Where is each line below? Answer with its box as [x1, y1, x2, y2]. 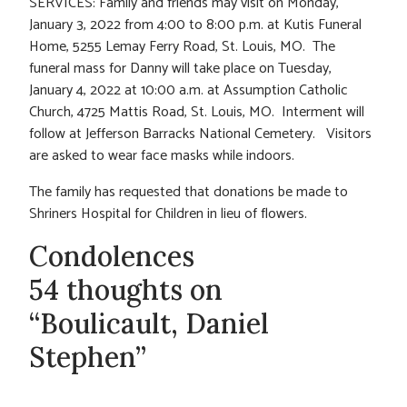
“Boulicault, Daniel [29, 305, 269, 341]
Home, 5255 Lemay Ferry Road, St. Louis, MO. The [29, 34, 335, 59]
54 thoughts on [29, 272, 223, 307]
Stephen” [29, 339, 146, 374]
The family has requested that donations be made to [29, 179, 348, 204]
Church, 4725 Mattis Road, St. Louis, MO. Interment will [29, 99, 364, 124]
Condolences [29, 238, 194, 273]
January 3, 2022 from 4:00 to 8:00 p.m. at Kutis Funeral [29, 12, 362, 37]
